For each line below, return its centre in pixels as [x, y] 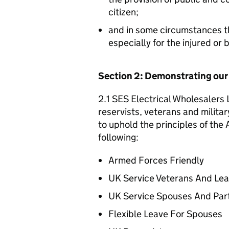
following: [118, 137]
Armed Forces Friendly [156, 160]
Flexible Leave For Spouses [165, 214]
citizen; [123, 12]
